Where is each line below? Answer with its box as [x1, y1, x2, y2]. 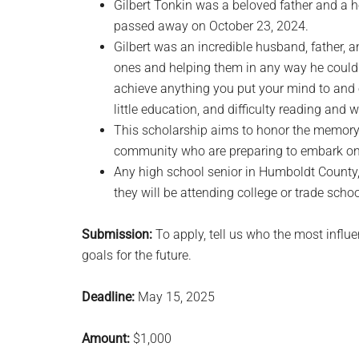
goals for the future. [82, 248, 192, 263]
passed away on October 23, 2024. [114, 18, 309, 34]
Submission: [82, 227, 152, 242]
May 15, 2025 [135, 289, 215, 305]
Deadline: [82, 289, 135, 305]
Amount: [82, 331, 130, 346]
